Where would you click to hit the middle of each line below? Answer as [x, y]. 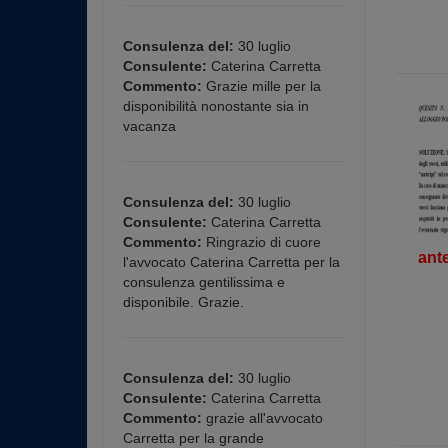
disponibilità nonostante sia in [216, 106]
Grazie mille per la [261, 86]
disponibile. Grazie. [183, 302]
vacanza [149, 126]
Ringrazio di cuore [261, 242]
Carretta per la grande [193, 438]
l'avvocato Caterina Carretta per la [231, 262]
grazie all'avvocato [262, 418]
